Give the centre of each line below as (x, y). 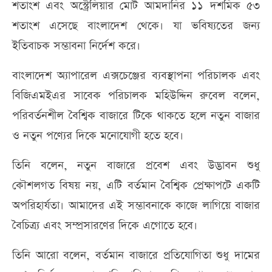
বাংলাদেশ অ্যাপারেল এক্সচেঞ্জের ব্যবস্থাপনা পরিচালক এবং (136, 76)
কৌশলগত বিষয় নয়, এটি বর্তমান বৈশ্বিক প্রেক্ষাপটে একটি (136, 186)
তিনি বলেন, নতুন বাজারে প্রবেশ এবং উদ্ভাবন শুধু (136, 166)
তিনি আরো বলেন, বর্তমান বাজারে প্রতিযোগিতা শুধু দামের (136, 256)
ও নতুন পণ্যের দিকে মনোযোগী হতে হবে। (98, 136)
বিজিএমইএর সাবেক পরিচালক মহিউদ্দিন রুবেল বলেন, (136, 96)
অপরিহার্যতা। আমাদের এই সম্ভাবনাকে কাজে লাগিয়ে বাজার (136, 206)
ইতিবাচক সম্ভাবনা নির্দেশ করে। (76, 46)
